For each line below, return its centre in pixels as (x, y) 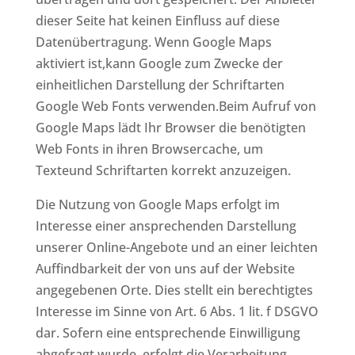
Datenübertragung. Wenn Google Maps (153, 42)
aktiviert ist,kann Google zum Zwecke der (159, 63)
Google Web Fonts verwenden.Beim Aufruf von (176, 106)
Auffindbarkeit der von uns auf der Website (165, 268)
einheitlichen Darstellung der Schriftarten (160, 84)
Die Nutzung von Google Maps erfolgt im (157, 204)
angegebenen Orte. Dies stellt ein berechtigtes (174, 290)
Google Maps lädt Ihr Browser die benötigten (170, 127)
